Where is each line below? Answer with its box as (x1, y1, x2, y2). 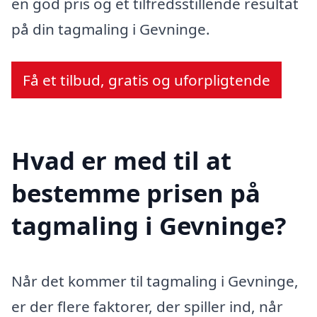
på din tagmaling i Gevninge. (11, 19, 210, 40)
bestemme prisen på (11, 175, 260, 209)
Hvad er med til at (11, 143, 231, 177)
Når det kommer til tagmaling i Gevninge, (11, 270, 299, 291)
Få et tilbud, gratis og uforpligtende (23, 69, 270, 90)
